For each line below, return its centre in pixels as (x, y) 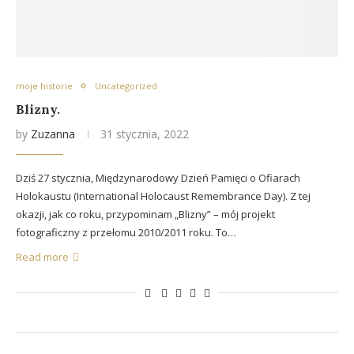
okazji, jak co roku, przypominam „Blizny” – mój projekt (145, 214)
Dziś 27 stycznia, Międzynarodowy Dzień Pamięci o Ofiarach (158, 178)
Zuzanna (53, 134)
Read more (42, 257)
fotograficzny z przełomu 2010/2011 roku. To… (126, 232)
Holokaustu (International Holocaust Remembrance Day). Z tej (163, 196)
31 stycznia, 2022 (145, 134)
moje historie (44, 86)
